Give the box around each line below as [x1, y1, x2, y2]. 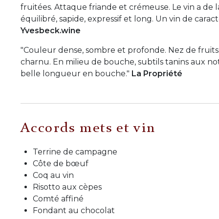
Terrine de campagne [33, 147, 117, 157]
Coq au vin [33, 171, 74, 180]
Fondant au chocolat [33, 206, 115, 216]
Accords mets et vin [21, 121, 156, 135]
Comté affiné [33, 194, 84, 204]
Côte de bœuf [33, 159, 88, 169]
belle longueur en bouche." [21, 68, 131, 78]
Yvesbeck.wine [21, 25, 81, 35]
